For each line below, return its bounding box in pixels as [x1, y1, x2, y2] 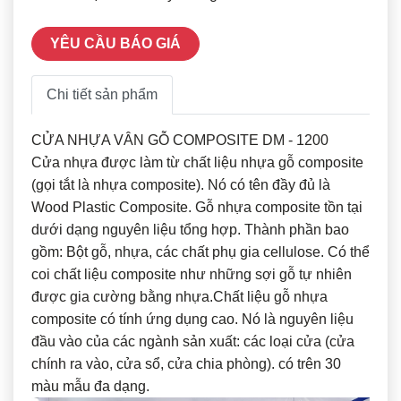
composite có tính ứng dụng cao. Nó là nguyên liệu [31, 311, 354, 327]
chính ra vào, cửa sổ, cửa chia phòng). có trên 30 [31, 355, 341, 371]
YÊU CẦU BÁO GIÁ [50, 35, 181, 51]
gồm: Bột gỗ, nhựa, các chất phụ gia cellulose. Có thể [31, 243, 370, 260]
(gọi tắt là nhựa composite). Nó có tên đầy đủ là [31, 176, 330, 192]
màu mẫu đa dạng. [31, 378, 149, 394]
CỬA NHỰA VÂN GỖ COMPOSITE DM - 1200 [31, 132, 328, 148]
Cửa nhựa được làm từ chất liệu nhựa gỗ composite [31, 154, 363, 170]
